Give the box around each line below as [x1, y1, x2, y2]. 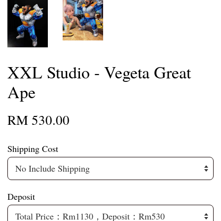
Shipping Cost [7, 143, 58, 155]
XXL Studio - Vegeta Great [7, 61, 191, 84]
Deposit [7, 190, 35, 203]
